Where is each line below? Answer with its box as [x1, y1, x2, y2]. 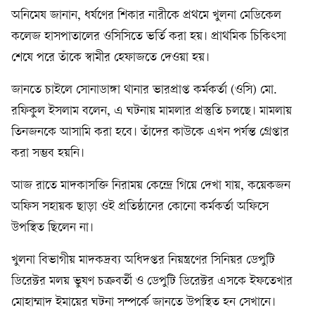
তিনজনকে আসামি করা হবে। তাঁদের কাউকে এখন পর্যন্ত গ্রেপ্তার [11, 126, 289, 140]
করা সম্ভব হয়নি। [11, 147, 84, 161]
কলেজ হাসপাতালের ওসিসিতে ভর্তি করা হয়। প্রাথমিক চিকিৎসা [11, 30, 286, 44]
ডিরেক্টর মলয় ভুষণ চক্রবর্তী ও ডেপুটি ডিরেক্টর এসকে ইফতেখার [11, 275, 292, 289]
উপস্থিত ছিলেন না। [11, 221, 94, 236]
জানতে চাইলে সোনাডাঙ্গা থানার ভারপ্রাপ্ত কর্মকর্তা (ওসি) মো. [11, 84, 277, 98]
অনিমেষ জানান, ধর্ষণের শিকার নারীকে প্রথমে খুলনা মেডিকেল [11, 9, 281, 23]
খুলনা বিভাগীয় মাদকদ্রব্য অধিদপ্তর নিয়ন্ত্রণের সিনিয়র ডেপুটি [11, 254, 275, 268]
